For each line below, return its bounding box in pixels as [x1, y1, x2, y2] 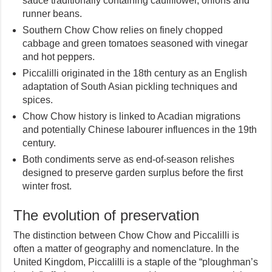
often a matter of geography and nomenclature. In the [13, 243, 240, 254]
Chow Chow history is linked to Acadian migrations [22, 110, 241, 121]
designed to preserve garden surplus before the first [22, 167, 243, 178]
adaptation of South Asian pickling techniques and [22, 81, 238, 92]
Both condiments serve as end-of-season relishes [22, 154, 235, 165]
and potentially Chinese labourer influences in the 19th [22, 124, 257, 135]
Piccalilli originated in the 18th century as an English [22, 67, 248, 78]
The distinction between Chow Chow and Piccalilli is [13, 229, 240, 240]
